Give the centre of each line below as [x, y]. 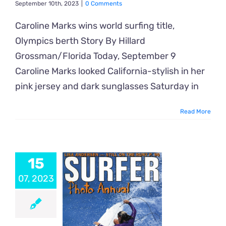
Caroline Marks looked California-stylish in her [110, 71]
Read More [195, 111]
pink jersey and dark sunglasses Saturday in [107, 86]
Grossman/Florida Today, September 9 [96, 56]
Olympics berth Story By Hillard [80, 41]
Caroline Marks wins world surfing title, [95, 26]
